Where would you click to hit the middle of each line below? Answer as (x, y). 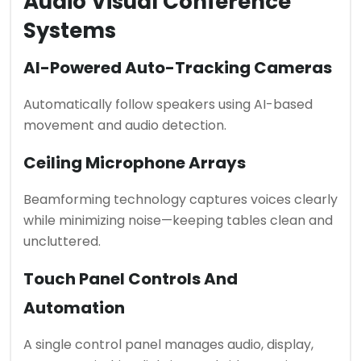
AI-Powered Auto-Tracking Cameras (178, 67)
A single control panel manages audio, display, (168, 344)
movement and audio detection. (125, 125)
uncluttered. (62, 241)
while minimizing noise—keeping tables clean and (178, 220)
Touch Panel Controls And (131, 278)
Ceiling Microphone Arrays (135, 162)
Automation (74, 307)
